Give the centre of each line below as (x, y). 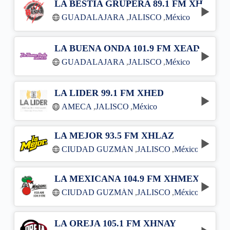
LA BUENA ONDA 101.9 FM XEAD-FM (207, 48)
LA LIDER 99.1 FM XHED (109, 93)
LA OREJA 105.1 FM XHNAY (115, 223)
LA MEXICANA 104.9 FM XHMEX (127, 178)
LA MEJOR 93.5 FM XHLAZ (114, 136)
